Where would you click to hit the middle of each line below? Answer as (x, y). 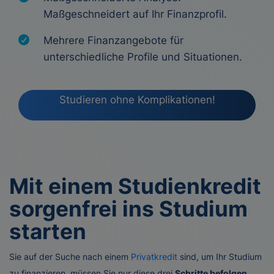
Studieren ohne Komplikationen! (137, 100)
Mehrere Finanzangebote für (113, 40)
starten (48, 231)
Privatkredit (155, 257)
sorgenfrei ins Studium (128, 209)
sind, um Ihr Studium (221, 257)
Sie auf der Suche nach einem (70, 257)
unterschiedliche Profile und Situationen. (143, 57)
